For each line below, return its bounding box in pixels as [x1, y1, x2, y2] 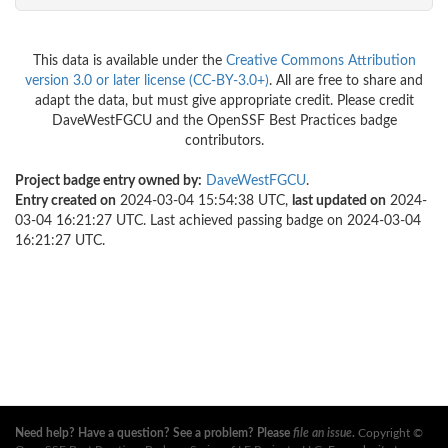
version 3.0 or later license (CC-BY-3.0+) [25, 74, 269, 89]
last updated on [292, 194, 386, 209]
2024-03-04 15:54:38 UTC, [116, 194, 292, 209]
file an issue [293, 426, 352, 439]
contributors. [184, 134, 264, 149]
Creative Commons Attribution [225, 54, 416, 69]
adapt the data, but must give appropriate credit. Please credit [34, 94, 414, 109]
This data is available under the [32, 54, 226, 69]
